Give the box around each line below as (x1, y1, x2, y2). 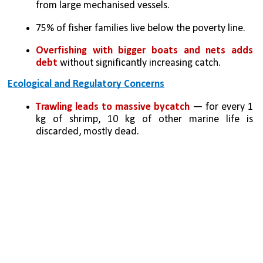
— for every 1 (190, 101, 253, 113)
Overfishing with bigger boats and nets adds (36, 45, 253, 57)
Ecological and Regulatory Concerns (8, 79, 165, 90)
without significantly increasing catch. (60, 58, 221, 69)
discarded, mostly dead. (36, 126, 140, 137)
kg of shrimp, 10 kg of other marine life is (36, 113, 253, 125)
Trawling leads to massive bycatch (36, 101, 190, 113)
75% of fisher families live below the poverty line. (36, 22, 246, 34)
